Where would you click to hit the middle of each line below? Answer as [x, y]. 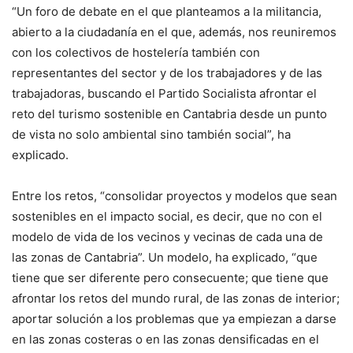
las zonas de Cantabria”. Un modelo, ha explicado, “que [165, 257]
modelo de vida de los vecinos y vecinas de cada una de [167, 237]
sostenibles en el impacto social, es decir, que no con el [167, 216]
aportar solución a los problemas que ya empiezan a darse [174, 319]
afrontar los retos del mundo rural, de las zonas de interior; [176, 298]
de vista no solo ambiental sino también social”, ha [151, 134]
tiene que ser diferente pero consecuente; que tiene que [170, 278]
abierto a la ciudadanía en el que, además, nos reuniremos [174, 32]
